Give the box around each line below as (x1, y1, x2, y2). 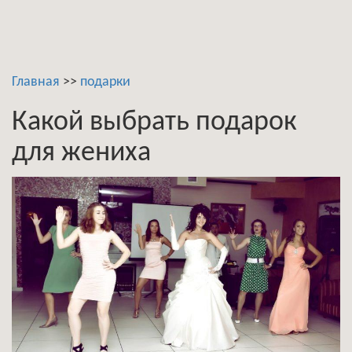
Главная (12, 75, 60, 90)
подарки (80, 75, 130, 90)
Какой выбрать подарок (12, 108, 297, 137)
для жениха (12, 139, 151, 167)
